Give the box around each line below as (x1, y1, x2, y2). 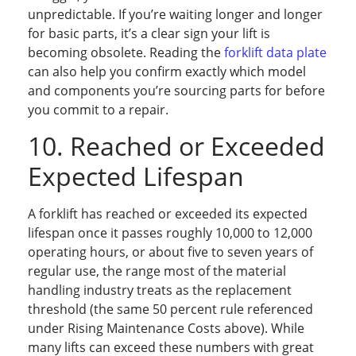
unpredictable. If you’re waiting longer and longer (28, 6, 323, 24)
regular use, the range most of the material (28, 261, 286, 280)
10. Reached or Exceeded (28, 128, 325, 163)
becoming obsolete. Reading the (28, 44, 224, 62)
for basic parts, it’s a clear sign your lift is (28, 25, 270, 43)
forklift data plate (224, 44, 327, 62)
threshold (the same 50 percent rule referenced (28, 300, 313, 318)
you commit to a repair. (28, 101, 168, 119)
